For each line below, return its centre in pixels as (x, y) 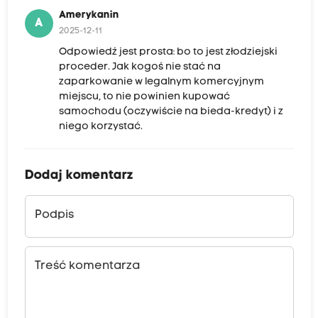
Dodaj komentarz (79, 176)
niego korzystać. (100, 127)
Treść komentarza (87, 267)
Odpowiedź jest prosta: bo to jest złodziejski (168, 53)
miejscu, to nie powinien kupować (144, 97)
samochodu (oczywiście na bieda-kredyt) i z (171, 112)
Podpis (54, 215)
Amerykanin (89, 16)
